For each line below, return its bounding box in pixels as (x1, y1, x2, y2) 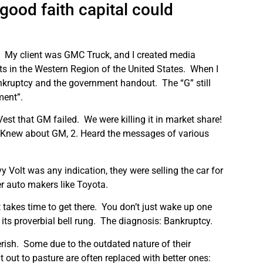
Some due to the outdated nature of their (23, 238, 191, 249)
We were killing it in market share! (84, 114, 222, 126)
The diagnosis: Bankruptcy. (100, 215, 213, 227)
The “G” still (162, 77, 211, 89)
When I (190, 63, 219, 75)
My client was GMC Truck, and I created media (5, 49, 196, 61)
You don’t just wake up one (102, 201, 213, 213)
